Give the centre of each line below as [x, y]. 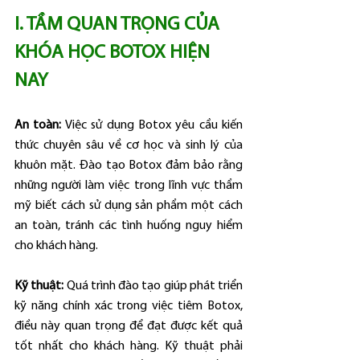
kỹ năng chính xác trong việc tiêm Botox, [129, 306]
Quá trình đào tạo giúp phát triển [153, 286]
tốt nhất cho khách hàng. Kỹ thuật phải [129, 346]
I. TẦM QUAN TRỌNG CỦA [119, 25]
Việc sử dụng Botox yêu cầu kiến [152, 125]
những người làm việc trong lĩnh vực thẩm [129, 186]
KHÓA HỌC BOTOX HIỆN [114, 53]
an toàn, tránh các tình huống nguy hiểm [129, 226]
